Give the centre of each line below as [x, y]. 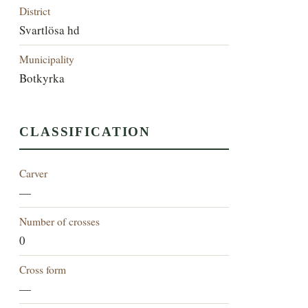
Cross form [43, 269]
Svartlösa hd [50, 30]
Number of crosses [60, 221]
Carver [34, 173]
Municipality [47, 58]
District [35, 10]
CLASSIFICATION [85, 132]
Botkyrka [42, 78]
